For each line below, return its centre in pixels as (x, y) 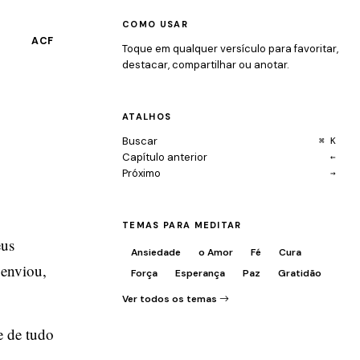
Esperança (200, 273)
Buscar (140, 141)
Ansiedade (156, 252)
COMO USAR (155, 24)
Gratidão (300, 273)
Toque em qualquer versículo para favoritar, (230, 49)
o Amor (216, 252)
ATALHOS (147, 117)
